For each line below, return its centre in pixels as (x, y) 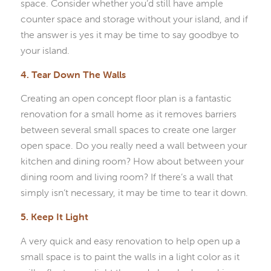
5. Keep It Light (54, 216)
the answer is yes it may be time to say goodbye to (129, 35)
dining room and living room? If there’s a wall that (126, 177)
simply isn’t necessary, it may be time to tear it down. (134, 193)
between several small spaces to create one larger (128, 130)
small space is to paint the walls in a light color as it (130, 256)
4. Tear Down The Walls (73, 74)
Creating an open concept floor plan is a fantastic (126, 98)
